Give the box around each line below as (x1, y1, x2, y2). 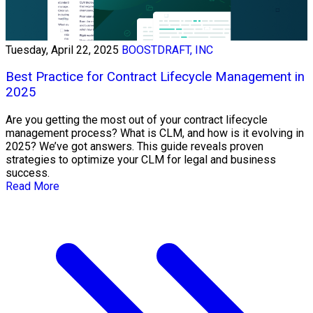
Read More (6, 180, 59, 194)
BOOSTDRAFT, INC (122, 43, 213, 57)
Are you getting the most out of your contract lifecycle (6, 113, 268, 127)
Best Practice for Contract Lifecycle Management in (6, 69, 305, 85)
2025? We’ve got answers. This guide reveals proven (6, 140, 263, 154)
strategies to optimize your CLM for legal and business (6, 153, 276, 167)
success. (6, 166, 50, 180)
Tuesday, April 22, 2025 (6, 43, 119, 57)
